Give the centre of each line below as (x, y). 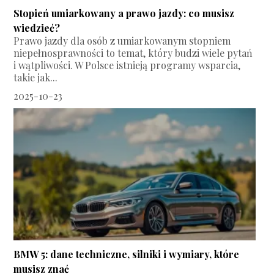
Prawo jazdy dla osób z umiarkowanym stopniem (122, 41)
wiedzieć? (37, 28)
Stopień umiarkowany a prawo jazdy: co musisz (124, 13)
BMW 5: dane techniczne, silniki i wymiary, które (127, 254)
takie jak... (36, 78)
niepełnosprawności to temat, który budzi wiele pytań (133, 53)
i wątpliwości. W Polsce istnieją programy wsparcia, (127, 65)
